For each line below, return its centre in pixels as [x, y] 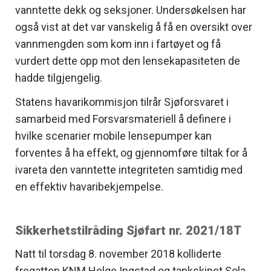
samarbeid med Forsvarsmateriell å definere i [123, 119]
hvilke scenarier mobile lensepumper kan [113, 135]
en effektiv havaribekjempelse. [89, 186]
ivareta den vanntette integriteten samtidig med [129, 169]
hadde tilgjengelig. [59, 77]
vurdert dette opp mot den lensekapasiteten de [128, 60]
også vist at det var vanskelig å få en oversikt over [134, 27]
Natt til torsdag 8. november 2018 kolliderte [118, 253]
